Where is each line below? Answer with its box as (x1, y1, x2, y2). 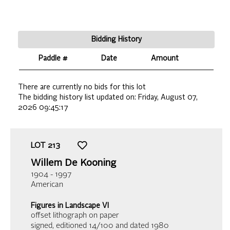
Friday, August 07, (138, 93, 198, 101)
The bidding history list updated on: (18, 93, 138, 101)
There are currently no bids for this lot (18, 83, 146, 91)
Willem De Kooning (31, 158, 116, 168)
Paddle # (38, 54, 67, 62)
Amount (150, 54, 179, 62)
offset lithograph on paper (31, 212, 119, 220)
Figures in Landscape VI (31, 202, 109, 209)
